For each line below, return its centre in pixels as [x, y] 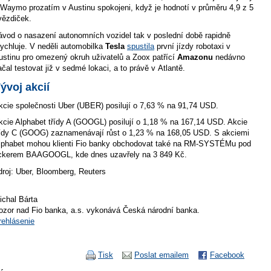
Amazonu [195, 57]
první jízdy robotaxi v [192, 46]
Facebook [227, 255]
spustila [141, 46]
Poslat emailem [162, 255]
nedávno [229, 57]
